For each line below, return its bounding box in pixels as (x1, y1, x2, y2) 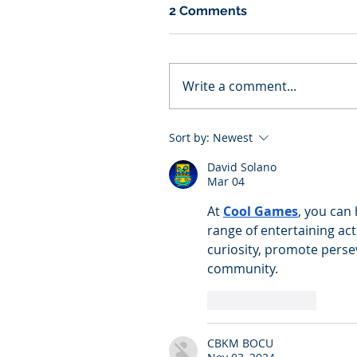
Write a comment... (182, 77, 296, 96)
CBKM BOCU (207, 335, 273, 351)
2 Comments (169, 3, 247, 19)
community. (207, 260, 278, 278)
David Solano (207, 159, 277, 175)
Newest (213, 130, 253, 146)
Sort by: (169, 130, 210, 146)
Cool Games (223, 202, 298, 221)
